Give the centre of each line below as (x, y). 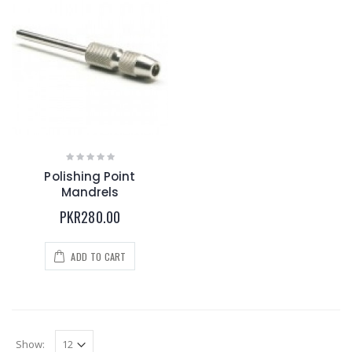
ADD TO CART (97, 256)
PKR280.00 (90, 216)
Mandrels (90, 192)
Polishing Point (90, 176)
